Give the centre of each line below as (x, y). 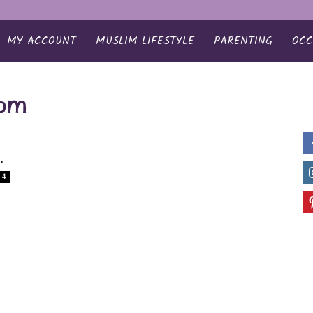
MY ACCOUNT (42, 41)
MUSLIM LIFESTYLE (145, 41)
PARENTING (243, 41)
